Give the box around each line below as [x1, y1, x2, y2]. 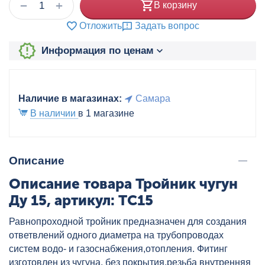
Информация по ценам [41, 45, 154, 57]
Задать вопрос [135, 20, 199, 31]
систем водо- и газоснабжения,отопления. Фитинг [9, 243, 228, 254]
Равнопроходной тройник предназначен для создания [9, 216, 247, 227]
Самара [135, 93, 170, 104]
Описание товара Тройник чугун [9, 174, 238, 192]
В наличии [30, 108, 78, 118]
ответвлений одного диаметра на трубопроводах [9, 230, 224, 240]
